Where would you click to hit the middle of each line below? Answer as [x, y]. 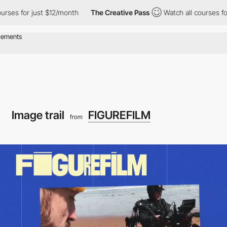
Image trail [39, 115]
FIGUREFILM [119, 115]
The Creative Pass [85, 12]
